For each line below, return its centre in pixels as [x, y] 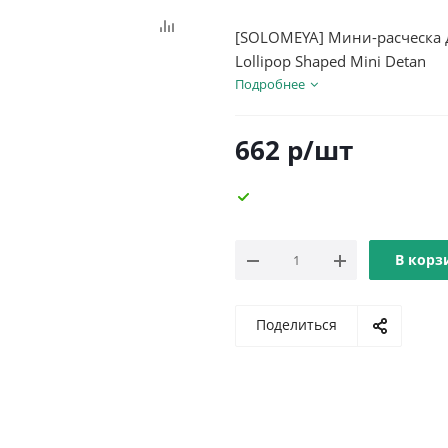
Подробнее [270, 84]
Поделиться [296, 324]
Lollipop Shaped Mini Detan [330, 61]
